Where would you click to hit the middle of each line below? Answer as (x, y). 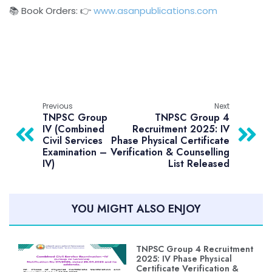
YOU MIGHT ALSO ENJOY (136, 209)
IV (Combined (73, 129)
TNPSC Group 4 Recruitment (195, 249)
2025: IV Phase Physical (184, 258)
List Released (199, 163)
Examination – (75, 152)
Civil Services (73, 140)
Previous (58, 106)
